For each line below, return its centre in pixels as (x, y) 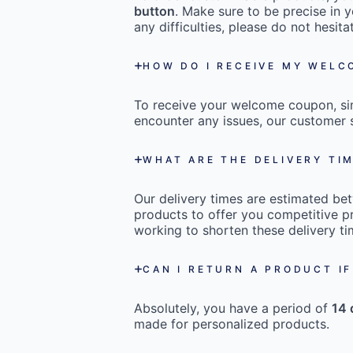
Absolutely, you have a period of (233, 308)
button (155, 11)
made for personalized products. (232, 324)
